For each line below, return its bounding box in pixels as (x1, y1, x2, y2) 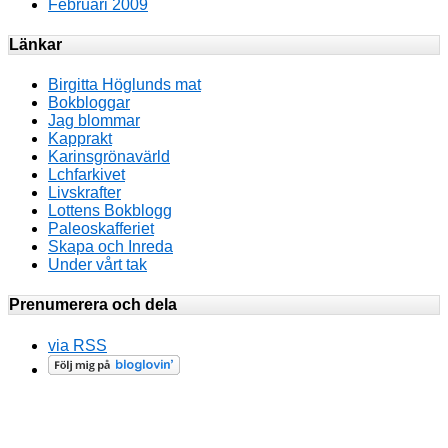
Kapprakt (48, 130, 112, 148)
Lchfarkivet (48, 166, 125, 184)
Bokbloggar (48, 94, 130, 112)
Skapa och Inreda (48, 238, 173, 256)
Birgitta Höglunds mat (48, 76, 201, 94)
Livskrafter (48, 184, 121, 202)
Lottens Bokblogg (48, 202, 172, 220)
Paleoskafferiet (48, 220, 154, 238)
